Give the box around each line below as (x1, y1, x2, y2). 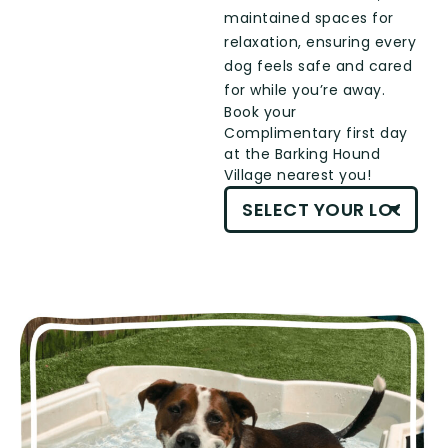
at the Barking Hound (224, 143, 380, 164)
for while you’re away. (224, 79, 390, 100)
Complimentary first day (224, 122, 408, 143)
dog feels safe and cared (224, 55, 412, 76)
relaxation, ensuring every (224, 31, 416, 52)
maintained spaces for (224, 7, 394, 28)
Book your (224, 101, 297, 122)
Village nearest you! (224, 164, 371, 185)
